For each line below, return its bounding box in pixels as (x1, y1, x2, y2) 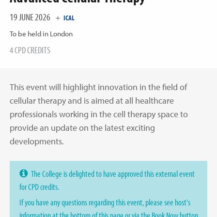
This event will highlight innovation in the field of (10, 81, 187, 93)
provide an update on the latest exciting (10, 122, 155, 133)
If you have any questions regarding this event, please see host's (19, 197, 190, 208)
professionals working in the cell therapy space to (10, 108, 188, 120)
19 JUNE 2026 (10, 11, 52, 23)
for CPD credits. (19, 181, 59, 192)
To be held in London (10, 29, 73, 38)
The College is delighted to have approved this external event (31, 168, 195, 179)
